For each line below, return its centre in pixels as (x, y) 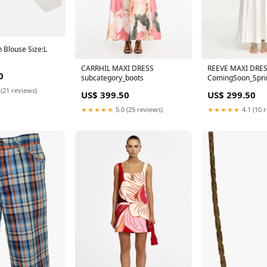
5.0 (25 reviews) (139, 110)
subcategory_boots (113, 78)
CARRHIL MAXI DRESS (118, 69)
